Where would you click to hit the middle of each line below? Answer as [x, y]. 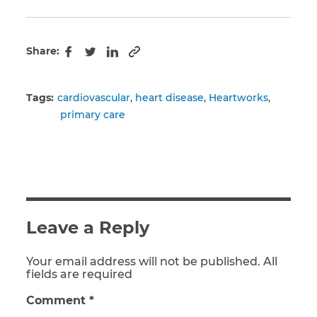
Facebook [94, 60]
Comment [58, 300]
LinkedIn [135, 60]
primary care [93, 115]
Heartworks [238, 98]
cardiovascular [94, 98]
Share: [43, 51]
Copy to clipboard [185, 57]
